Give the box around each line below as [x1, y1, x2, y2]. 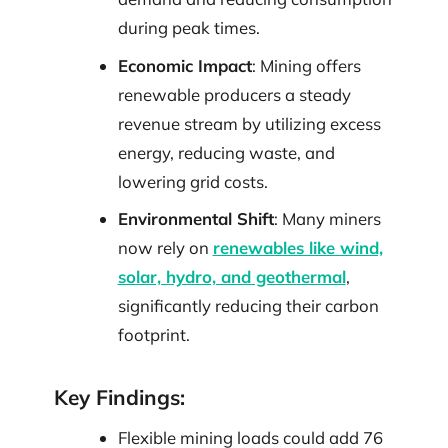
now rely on [117, 237, 213, 259]
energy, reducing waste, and [117, 141, 335, 163]
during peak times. [117, 17, 260, 39]
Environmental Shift [117, 208, 274, 230]
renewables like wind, [212, 237, 383, 259]
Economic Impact [117, 54, 252, 76]
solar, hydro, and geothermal [117, 266, 346, 288]
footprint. [117, 324, 190, 346]
